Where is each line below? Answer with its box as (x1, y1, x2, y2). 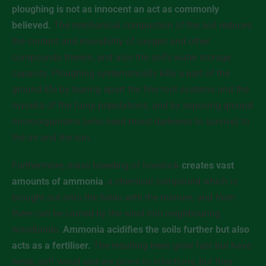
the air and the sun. (12, 132, 92, 143)
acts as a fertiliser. (12, 240, 91, 251)
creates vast (182, 160, 234, 171)
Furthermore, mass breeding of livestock (12, 160, 182, 171)
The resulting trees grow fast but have (91, 240, 251, 251)
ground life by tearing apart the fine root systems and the (12, 84, 249, 95)
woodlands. (12, 224, 63, 235)
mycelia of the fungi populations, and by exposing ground (12, 100, 253, 111)
